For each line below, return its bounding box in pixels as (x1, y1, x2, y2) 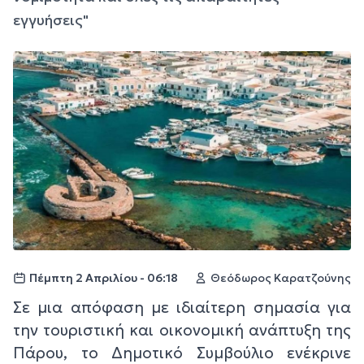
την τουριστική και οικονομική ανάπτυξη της (13, 320, 351, 340)
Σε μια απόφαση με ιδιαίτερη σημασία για (13, 297, 351, 318)
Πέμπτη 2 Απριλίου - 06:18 (29, 271, 178, 286)
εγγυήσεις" (13, 10, 89, 29)
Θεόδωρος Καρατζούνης (210, 271, 351, 286)
